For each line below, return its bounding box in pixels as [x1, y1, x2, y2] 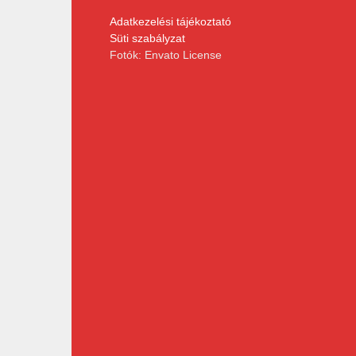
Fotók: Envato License [110, 48, 222, 62]
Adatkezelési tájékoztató [110, 15, 231, 29]
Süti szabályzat [110, 32, 185, 45]
